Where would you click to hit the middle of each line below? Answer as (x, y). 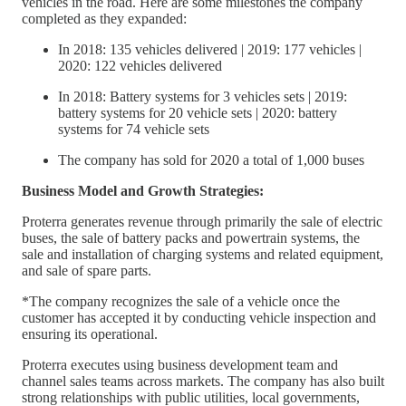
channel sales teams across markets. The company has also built (203, 381)
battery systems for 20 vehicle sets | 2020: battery (198, 112)
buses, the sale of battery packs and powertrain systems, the (191, 237)
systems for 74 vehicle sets (134, 129)
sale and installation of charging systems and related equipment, (203, 254)
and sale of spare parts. (87, 270)
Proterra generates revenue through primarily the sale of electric (202, 221)
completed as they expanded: (104, 18)
